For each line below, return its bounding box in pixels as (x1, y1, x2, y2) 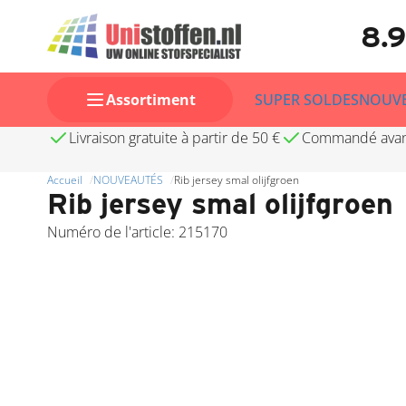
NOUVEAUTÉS (93, 172, 163, 188)
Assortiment (106, 90, 196, 110)
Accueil (47, 172, 82, 188)
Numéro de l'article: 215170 (47, 222, 227, 242)
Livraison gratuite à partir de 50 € (69, 128, 280, 148)
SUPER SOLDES (255, 90, 359, 110)
